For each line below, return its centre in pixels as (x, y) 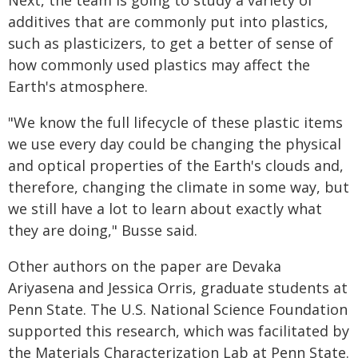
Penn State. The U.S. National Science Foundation (178, 309)
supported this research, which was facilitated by (179, 331)
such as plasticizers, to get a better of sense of (171, 43)
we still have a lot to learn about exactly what (165, 209)
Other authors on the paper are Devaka (145, 266)
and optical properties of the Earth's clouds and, (176, 165)
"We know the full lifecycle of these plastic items (175, 122)
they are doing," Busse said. (103, 230)
